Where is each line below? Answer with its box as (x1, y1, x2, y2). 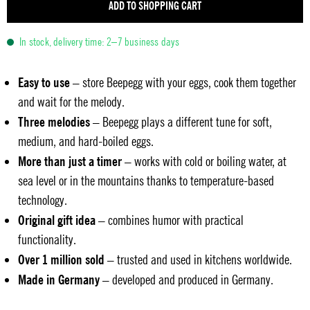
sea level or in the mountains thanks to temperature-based (18, 172, 274, 189)
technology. (18, 192, 67, 208)
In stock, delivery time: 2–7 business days (17, 35, 180, 48)
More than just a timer (18, 152, 122, 170)
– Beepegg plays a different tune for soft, (90, 113, 272, 130)
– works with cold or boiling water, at (122, 153, 286, 170)
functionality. (18, 231, 76, 248)
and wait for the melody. (18, 93, 125, 110)
